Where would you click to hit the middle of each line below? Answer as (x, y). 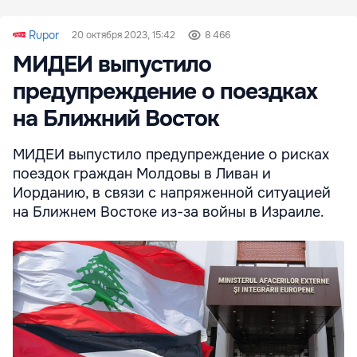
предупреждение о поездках (165, 92)
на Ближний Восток (116, 119)
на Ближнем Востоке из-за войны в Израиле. (169, 212)
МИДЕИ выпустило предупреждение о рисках (171, 155)
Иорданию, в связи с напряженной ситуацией (172, 193)
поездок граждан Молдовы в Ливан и (142, 174)
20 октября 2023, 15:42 (124, 35)
